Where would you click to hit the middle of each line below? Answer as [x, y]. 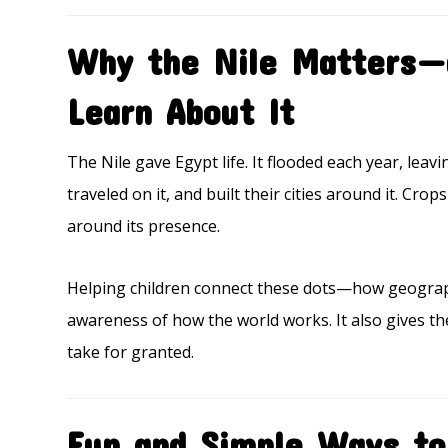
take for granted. [131, 352]
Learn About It [181, 111]
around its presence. [144, 226]
